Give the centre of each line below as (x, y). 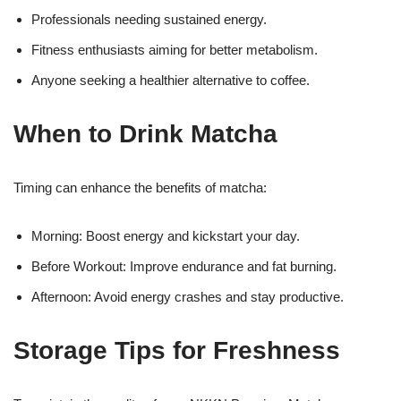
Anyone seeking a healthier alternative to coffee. (171, 80)
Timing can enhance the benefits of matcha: (140, 187)
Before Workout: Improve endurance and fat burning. (184, 266)
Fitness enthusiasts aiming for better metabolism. (175, 49)
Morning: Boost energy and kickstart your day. (166, 235)
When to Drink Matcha (145, 133)
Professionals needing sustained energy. (149, 19)
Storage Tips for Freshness (177, 350)
